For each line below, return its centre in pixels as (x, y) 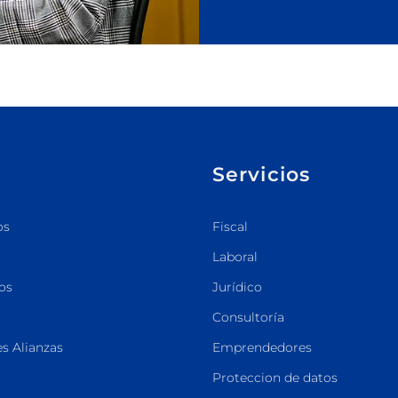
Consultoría (248, 318)
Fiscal (230, 227)
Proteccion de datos (275, 378)
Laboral (235, 257)
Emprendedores (262, 348)
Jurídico (237, 287)
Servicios (262, 175)
